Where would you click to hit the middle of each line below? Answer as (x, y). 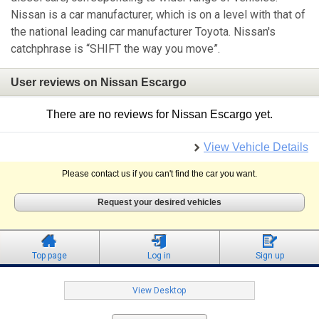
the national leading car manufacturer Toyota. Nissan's (143, 32)
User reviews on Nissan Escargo (99, 82)
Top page (49, 256)
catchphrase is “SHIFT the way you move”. (115, 49)
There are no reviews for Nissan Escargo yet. (159, 115)
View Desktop (159, 291)
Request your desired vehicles (159, 203)
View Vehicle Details (256, 147)
